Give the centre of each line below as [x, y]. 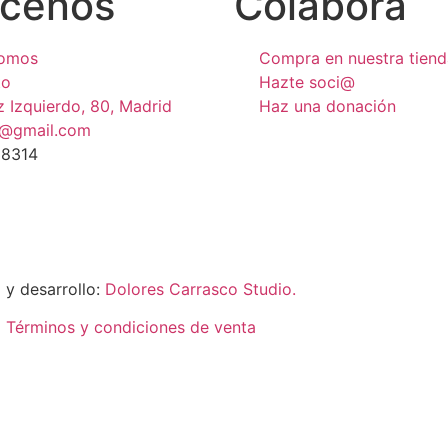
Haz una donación [327, 106]
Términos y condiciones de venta [131, 327]
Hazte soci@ [307, 82]
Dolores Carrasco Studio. [200, 288]
